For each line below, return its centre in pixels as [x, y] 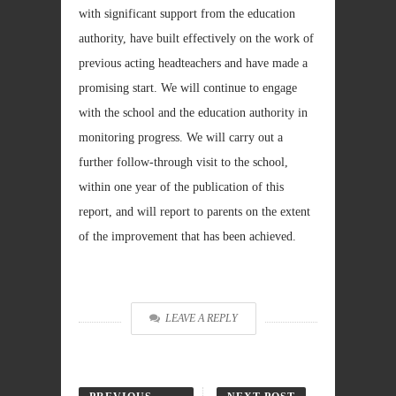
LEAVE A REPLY [202, 318]
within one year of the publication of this [181, 187]
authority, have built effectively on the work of [196, 38]
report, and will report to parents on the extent [194, 212]
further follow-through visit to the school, [183, 162]
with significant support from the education [187, 14]
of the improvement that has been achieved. [187, 236]
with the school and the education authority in [193, 113]
